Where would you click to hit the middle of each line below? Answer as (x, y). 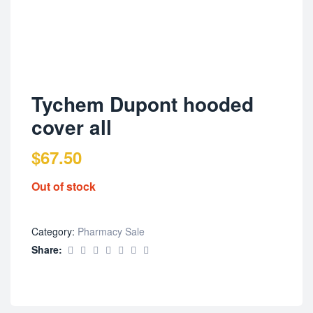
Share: (47, 250)
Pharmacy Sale (111, 232)
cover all (72, 127)
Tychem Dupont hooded (143, 104)
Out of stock (64, 186)
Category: (54, 232)
